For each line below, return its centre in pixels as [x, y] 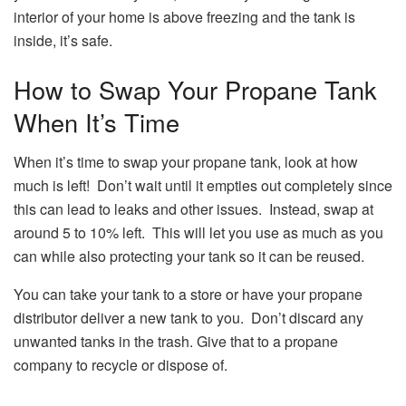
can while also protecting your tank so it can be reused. [189, 256]
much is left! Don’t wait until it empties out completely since [203, 186]
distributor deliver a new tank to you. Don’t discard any [188, 318]
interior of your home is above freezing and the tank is [184, 17]
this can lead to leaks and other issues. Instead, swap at [193, 209]
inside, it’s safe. [63, 40]
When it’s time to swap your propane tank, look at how [186, 162]
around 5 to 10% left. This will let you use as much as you [198, 233]
